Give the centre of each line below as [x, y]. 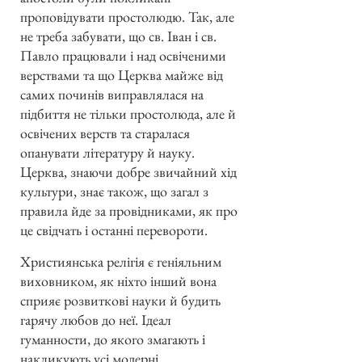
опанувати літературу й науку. [107, 153]
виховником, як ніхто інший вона [118, 280]
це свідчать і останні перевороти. [114, 230]
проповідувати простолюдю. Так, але [127, 17]
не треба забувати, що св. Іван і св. [118, 36]
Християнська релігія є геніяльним [121, 261]
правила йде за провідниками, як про [129, 211]
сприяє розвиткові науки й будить [120, 300]
